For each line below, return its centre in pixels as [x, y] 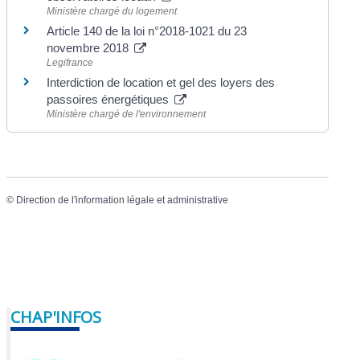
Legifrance [70, 62]
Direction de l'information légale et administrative [123, 200]
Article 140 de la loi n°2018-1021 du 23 [147, 31]
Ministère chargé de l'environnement [127, 114]
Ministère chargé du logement [112, 11]
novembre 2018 [90, 47]
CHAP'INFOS [56, 317]
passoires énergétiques [110, 99]
